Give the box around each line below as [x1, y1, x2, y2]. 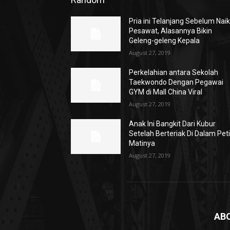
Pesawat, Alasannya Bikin [129, 27, 213, 35]
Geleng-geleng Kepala [129, 36, 200, 45]
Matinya [129, 139, 156, 148]
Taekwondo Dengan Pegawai [129, 78, 224, 87]
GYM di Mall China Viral [129, 88, 203, 97]
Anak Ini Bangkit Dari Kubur [129, 120, 216, 128]
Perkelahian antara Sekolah [129, 68, 219, 77]
